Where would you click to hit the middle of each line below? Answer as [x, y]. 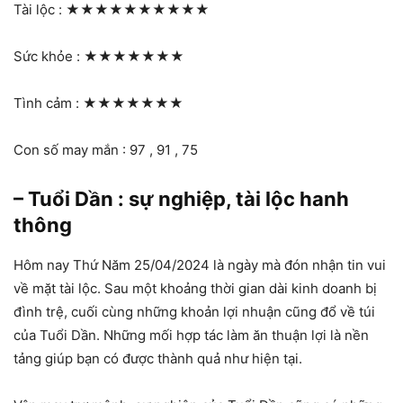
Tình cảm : [48, 103]
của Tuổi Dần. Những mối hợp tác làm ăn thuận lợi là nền [191, 335]
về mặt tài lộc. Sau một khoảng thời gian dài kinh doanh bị [195, 288]
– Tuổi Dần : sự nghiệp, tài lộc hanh [181, 198]
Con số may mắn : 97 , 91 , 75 [106, 149]
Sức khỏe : [49, 56]
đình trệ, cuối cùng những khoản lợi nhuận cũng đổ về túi [194, 311]
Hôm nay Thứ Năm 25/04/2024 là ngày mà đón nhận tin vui [200, 264]
